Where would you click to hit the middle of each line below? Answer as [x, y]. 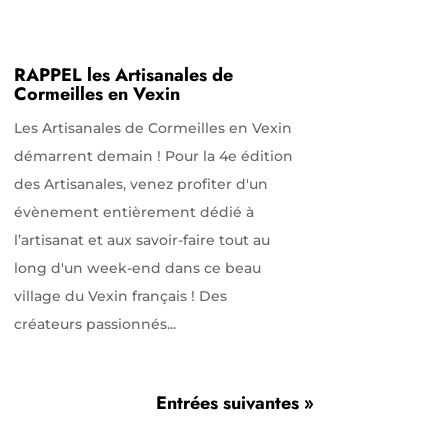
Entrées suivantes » [234, 402]
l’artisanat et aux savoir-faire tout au [141, 239]
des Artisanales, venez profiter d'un [140, 183]
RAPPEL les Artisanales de [123, 74]
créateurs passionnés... [94, 323]
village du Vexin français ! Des [120, 295]
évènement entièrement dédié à [133, 211]
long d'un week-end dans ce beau [137, 267]
